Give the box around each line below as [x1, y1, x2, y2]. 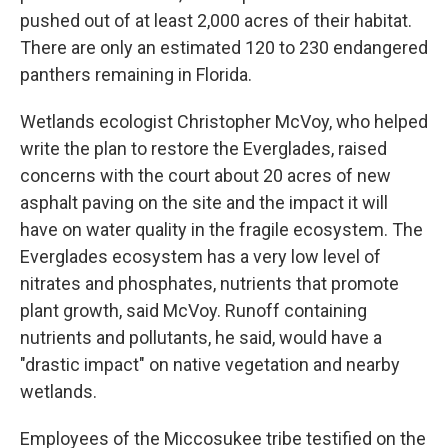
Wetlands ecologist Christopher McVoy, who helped [20, 111, 428, 132]
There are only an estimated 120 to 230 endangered [20, 37, 428, 58]
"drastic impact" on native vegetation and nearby [20, 354, 400, 375]
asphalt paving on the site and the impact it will [20, 192, 388, 213]
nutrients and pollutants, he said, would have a [20, 327, 382, 348]
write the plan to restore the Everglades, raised [20, 138, 387, 159]
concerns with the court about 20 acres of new [20, 165, 391, 186]
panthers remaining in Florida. [20, 64, 252, 85]
